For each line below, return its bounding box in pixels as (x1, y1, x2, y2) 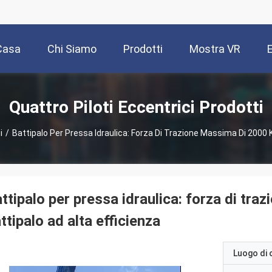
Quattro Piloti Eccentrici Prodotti (8, 97, 263, 117)
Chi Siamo (47, 42, 97, 56)
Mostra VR (189, 42, 240, 56)
